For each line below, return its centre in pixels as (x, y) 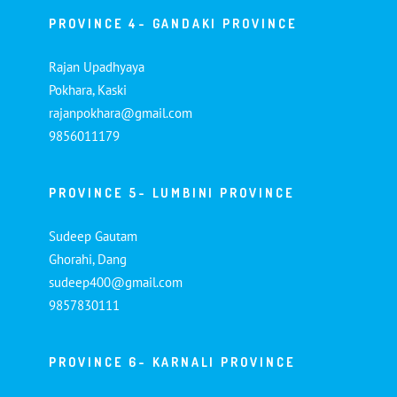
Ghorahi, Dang (88, 259)
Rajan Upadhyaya (97, 66)
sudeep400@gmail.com (116, 282)
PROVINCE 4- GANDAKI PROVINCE (173, 23)
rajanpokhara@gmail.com (121, 113)
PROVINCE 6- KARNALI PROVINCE (172, 362)
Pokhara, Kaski (88, 90)
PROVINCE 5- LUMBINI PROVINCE (172, 192)
